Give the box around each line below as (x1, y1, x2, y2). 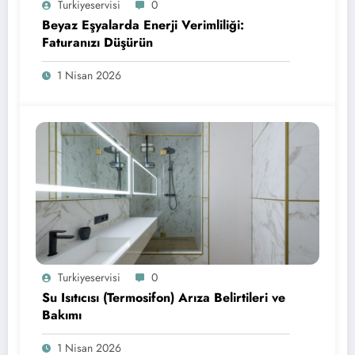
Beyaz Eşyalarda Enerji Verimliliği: (42, 16, 244, 35)
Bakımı (42, 306, 82, 325)
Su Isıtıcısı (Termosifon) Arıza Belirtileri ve (42, 288, 285, 307)
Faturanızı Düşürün (42, 33, 153, 52)
